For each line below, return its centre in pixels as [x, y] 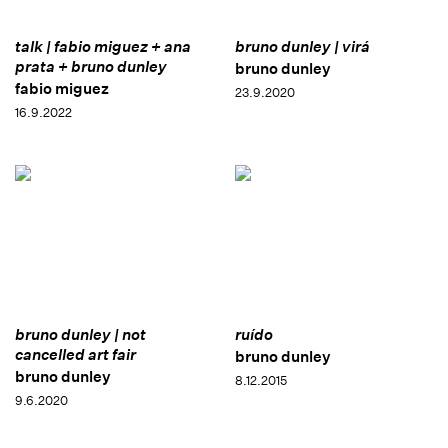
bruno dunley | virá [302, 47]
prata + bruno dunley [91, 67]
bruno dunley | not [80, 334]
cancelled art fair [75, 354]
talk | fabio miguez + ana [103, 47]
